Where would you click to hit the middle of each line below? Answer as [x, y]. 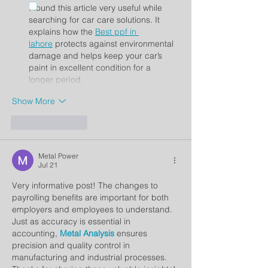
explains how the [62, 32]
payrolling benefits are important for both [92, 197]
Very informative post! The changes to [86, 185]
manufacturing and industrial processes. [91, 257]
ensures [132, 233]
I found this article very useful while [97, 8]
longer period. [56, 80]
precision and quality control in [72, 245]
